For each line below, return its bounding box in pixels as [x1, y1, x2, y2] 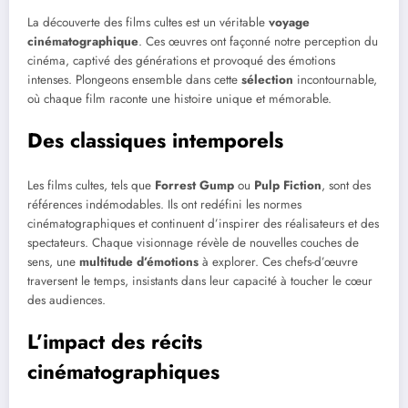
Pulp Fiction [254, 177, 321, 195]
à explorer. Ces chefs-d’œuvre [199, 253, 358, 271]
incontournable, [293, 70, 377, 88]
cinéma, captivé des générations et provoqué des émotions [27, 51, 335, 69]
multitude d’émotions [79, 253, 199, 271]
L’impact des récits [27, 327, 202, 357]
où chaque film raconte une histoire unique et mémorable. [27, 89, 331, 107]
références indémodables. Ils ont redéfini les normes [27, 196, 301, 214]
